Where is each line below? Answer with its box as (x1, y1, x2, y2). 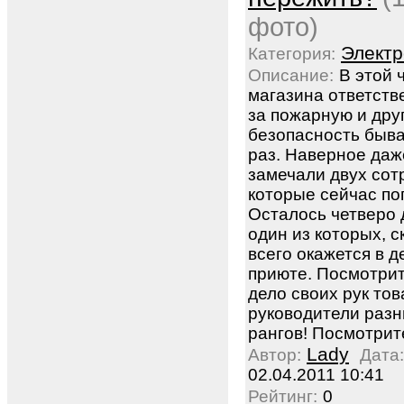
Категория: (248, 44, 335, 63)
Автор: (248, 345, 301, 364)
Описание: (248, 66, 334, 85)
